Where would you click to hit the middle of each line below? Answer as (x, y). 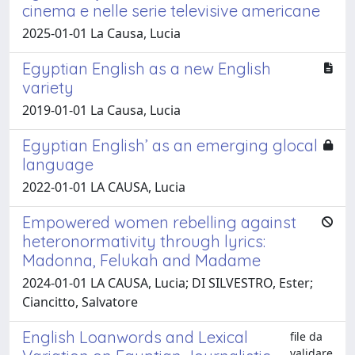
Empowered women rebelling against (159, 222)
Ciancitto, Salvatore (80, 302)
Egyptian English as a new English (147, 68)
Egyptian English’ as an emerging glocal (170, 145)
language (58, 164)
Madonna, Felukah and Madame (141, 260)
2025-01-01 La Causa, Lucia (101, 33)
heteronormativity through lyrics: (144, 241)
